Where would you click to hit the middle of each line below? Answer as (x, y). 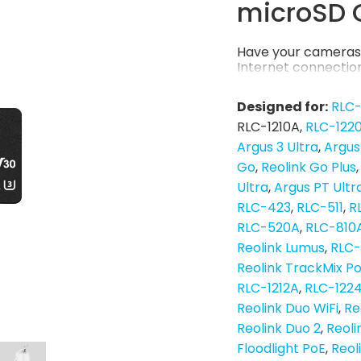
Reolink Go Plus (309, 168)
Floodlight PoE (281, 349)
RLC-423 (264, 208)
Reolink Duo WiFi (288, 309)
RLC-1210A (268, 127)
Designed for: (282, 107)
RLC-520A (268, 228)
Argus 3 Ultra (278, 147)
